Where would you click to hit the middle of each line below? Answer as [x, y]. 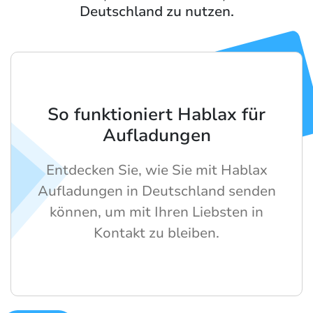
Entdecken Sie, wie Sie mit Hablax [156, 170]
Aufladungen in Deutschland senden [156, 191]
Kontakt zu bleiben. [156, 233]
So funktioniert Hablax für [156, 115]
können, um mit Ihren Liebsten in [156, 212]
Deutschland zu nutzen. [156, 12]
